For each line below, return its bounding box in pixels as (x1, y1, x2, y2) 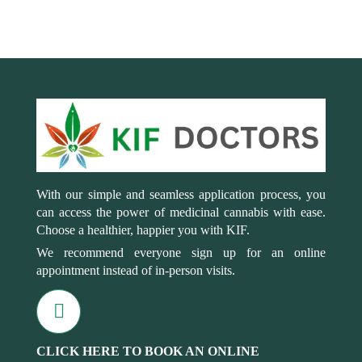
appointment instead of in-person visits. (36, 263, 235, 278)
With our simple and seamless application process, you (36, 187, 326, 202)
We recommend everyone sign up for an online (36, 246, 326, 260)
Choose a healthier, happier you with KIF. (36, 223, 250, 238)
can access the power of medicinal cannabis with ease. (36, 205, 326, 220)
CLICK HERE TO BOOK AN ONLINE (36, 344, 259, 359)
